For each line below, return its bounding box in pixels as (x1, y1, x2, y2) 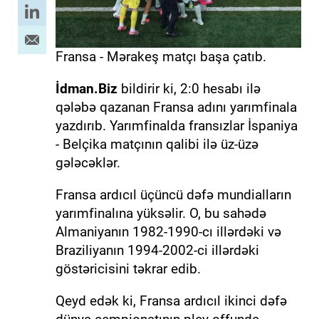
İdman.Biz (55, 80, 117, 97)
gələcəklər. (55, 154, 120, 171)
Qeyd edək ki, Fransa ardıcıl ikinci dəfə (55, 292, 287, 309)
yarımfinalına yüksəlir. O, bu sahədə (55, 204, 266, 221)
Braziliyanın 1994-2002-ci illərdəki (55, 241, 259, 258)
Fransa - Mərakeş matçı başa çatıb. (55, 48, 266, 65)
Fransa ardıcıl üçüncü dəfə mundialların (55, 186, 291, 203)
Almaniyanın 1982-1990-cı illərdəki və (55, 223, 281, 240)
